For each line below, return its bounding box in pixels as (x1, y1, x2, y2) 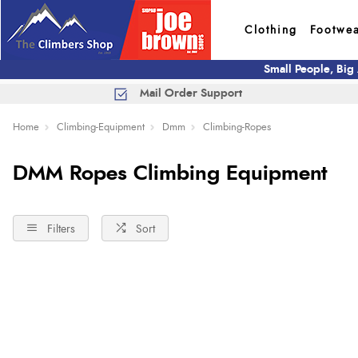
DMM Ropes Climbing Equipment (13, 164, 327, 184)
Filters (47, 223, 75, 235)
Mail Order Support (140, 88, 242, 99)
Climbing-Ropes (203, 121, 271, 133)
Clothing (244, 24, 297, 36)
